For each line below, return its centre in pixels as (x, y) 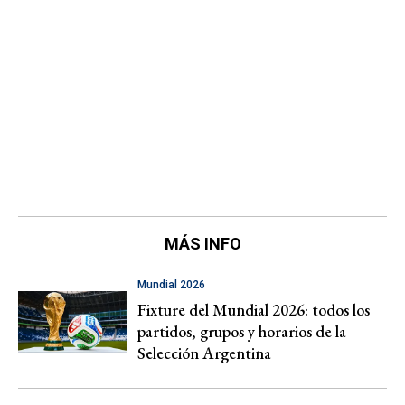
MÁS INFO (202, 244)
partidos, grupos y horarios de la (242, 332)
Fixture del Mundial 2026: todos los (254, 310)
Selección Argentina (204, 353)
